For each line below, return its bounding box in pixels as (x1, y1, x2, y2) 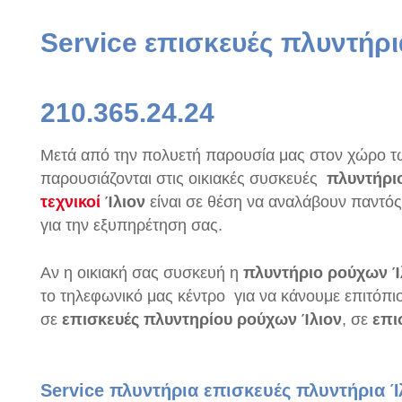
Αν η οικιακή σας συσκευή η (40, 264, 243, 282)
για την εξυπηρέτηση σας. (40, 216, 223, 234)
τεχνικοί (40, 193, 100, 211)
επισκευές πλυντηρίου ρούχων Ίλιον (62, 310, 342, 328)
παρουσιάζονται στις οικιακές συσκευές (40, 170, 327, 188)
